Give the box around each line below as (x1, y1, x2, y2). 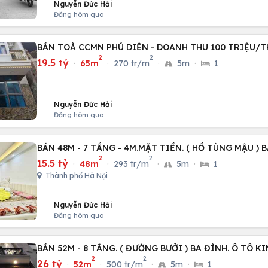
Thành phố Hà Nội (44, 171, 108, 180)
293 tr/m (114, 159, 149, 169)
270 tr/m (114, 58, 150, 69)
